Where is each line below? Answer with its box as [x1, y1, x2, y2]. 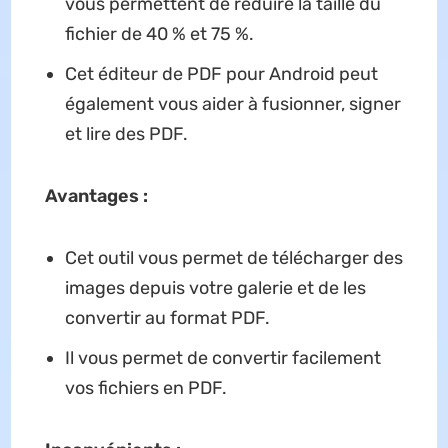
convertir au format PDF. [64, 306, 270, 329]
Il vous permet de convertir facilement [64, 346, 381, 369]
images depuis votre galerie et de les [64, 276, 366, 299]
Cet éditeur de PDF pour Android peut [64, 62, 378, 85]
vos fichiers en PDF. [64, 376, 227, 399]
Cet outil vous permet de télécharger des [64, 246, 403, 269]
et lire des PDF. [64, 122, 188, 145]
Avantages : [44, 184, 148, 207]
